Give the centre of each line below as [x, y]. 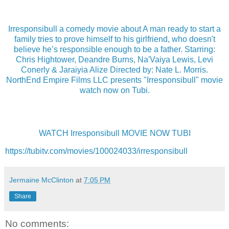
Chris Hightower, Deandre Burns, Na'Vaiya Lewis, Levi [114, 60]
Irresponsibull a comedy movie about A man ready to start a [114, 29]
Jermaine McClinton [42, 180]
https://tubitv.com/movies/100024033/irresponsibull [96, 151]
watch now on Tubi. [114, 90]
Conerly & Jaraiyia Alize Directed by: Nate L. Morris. [114, 70]
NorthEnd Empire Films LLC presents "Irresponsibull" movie [114, 80]
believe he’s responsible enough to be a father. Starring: [114, 50]
